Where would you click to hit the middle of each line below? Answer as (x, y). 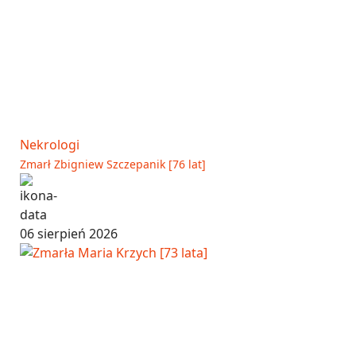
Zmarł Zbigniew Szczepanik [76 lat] (113, 164)
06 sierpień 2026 (69, 233)
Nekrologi (50, 144)
